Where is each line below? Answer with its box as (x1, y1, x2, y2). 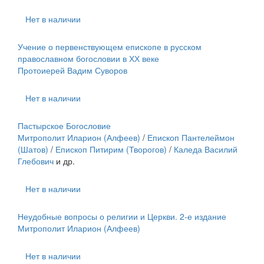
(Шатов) (18, 143, 48, 155)
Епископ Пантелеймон (147, 131, 235, 143)
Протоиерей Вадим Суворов (18, 64, 127, 76)
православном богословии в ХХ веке (18, 52, 159, 64)
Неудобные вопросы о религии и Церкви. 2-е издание (18, 210, 226, 222)
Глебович (18, 155, 54, 167)
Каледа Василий (174, 143, 237, 155)
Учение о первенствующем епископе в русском (18, 41, 202, 52)
